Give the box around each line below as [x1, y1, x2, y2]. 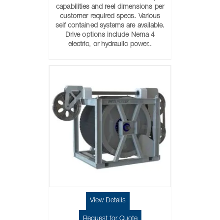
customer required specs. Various [59, 13, 161, 20]
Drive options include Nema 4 [65, 32, 155, 39]
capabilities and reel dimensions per [56, 4, 164, 11]
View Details [89, 197, 126, 204]
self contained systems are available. [55, 23, 165, 29]
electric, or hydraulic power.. [68, 41, 152, 48]
